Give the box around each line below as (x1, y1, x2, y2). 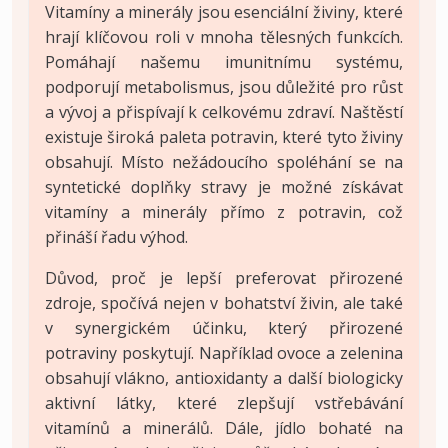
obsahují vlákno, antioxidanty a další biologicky (45, 366, 403, 389)
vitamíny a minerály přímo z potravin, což (45, 200, 403, 223)
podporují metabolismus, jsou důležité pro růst (45, 75, 403, 98)
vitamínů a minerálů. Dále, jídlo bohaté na (45, 416, 403, 439)
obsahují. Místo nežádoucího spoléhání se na (45, 150, 403, 173)
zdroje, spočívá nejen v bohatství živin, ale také (45, 291, 403, 314)
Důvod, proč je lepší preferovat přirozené (45, 266, 403, 289)
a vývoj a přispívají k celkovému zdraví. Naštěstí (45, 100, 403, 123)
